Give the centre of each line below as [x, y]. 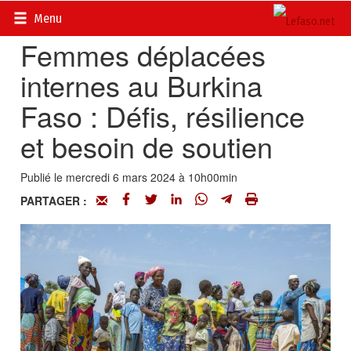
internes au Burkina [142, 85]
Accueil [38, 16]
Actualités [92, 16]
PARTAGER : [59, 201]
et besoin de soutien [147, 146]
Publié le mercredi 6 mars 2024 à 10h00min [129, 177]
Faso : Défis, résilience [163, 116]
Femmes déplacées [143, 54]
